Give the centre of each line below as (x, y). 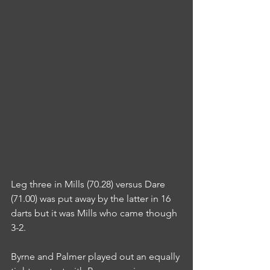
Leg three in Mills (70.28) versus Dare (89, 184)
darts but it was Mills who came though (95, 213)
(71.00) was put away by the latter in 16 (92, 198)
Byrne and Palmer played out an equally (96, 256)
